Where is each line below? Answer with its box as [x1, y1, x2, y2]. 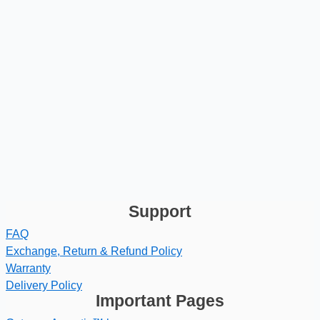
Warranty [6, 261, 51, 274]
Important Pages [96, 291, 224, 310]
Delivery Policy [6, 279, 82, 291]
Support [129, 201, 191, 221]
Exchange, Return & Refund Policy [6, 244, 182, 257]
